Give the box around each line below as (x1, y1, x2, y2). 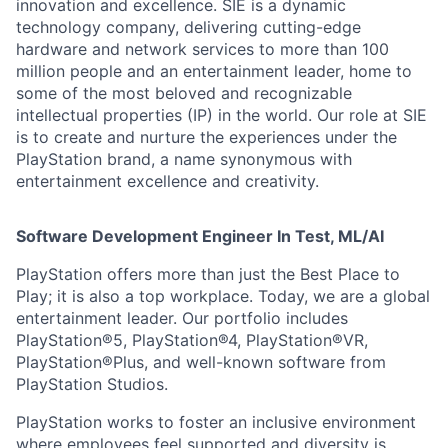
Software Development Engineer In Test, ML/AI (16, 226, 384, 247)
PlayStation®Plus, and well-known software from (16, 352, 386, 373)
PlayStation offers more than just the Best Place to (16, 264, 400, 285)
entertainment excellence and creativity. (16, 171, 319, 192)
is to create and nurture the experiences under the (16, 127, 397, 148)
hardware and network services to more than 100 (16, 39, 389, 60)
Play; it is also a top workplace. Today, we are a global (16, 286, 430, 307)
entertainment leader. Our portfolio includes (16, 308, 348, 329)
